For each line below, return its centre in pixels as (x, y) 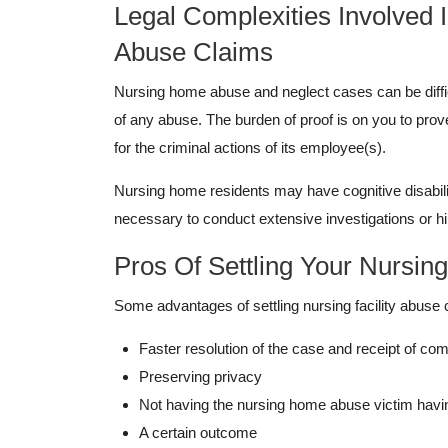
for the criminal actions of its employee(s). (252, 148)
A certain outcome (198, 433)
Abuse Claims (193, 52)
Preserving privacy (202, 377)
